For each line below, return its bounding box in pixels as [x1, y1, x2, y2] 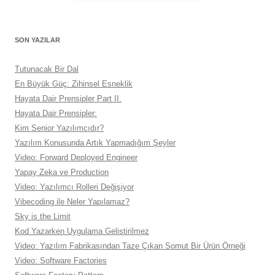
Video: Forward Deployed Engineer [15, 153, 137, 163]
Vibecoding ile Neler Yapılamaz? [15, 197, 130, 207]
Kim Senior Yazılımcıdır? [15, 123, 104, 133]
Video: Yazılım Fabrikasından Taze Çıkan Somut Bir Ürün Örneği [15, 241, 246, 251]
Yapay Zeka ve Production [15, 168, 109, 177]
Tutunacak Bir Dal [15, 64, 79, 74]
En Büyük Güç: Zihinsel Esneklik [15, 79, 133, 89]
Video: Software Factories [15, 256, 107, 266]
